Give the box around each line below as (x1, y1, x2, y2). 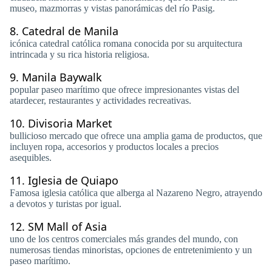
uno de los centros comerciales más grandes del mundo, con (10, 234, 238, 244)
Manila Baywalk (22, 70, 102, 84)
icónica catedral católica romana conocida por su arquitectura (10, 38, 242, 49)
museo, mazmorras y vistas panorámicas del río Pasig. (10, 3, 215, 13)
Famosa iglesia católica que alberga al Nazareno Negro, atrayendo (10, 188, 262, 198)
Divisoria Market (28, 116, 112, 131)
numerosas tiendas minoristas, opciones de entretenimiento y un (10, 245, 252, 255)
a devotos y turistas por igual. (10, 199, 121, 209)
